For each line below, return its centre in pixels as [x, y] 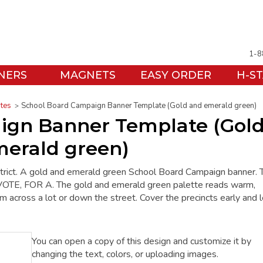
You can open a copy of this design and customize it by [141, 242]
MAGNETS [87, 75]
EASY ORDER [176, 75]
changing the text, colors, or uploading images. [125, 254]
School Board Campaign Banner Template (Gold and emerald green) [139, 105]
